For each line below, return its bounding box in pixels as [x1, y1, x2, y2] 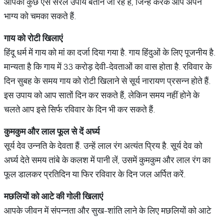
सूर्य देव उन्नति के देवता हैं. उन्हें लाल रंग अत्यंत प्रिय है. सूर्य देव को [4, 140, 202, 151]
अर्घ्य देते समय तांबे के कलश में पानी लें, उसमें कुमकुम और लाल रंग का [4, 154, 211, 165]
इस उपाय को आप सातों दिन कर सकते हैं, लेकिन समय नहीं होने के [4, 89, 199, 101]
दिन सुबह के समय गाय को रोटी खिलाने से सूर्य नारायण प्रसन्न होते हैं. [4, 75, 211, 86]
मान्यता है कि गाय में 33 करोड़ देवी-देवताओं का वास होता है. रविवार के [4, 61, 212, 72]
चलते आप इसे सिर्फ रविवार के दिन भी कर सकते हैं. [4, 104, 155, 115]
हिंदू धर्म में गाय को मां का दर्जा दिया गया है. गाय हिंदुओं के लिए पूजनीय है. [4, 47, 216, 58]
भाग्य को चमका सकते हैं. [4, 10, 76, 22]
